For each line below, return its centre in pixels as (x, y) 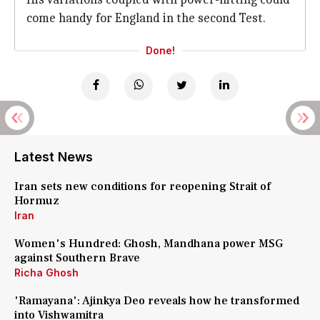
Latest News (54, 157)
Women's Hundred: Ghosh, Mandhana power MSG (149, 244)
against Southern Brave (79, 258)
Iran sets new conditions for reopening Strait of (142, 186)
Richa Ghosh (46, 272)
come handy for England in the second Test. (146, 18)
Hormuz (38, 201)
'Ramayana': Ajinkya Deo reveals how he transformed (157, 301)
